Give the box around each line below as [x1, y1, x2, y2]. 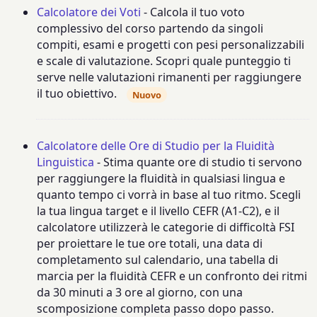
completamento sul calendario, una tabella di [37, 252, 279, 268]
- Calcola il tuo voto [141, 4, 246, 21]
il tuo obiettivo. [37, 86, 117, 102]
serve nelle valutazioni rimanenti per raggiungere [37, 69, 302, 86]
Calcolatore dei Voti [37, 4, 142, 21]
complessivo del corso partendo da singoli [37, 21, 264, 37]
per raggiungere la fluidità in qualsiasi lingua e [37, 171, 286, 187]
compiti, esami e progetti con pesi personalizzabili [37, 37, 305, 53]
